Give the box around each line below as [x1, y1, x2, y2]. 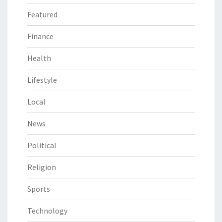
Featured [27, 9, 57, 20]
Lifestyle [27, 75, 57, 85]
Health [27, 53, 51, 63]
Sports [27, 184, 50, 194]
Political [27, 140, 56, 151]
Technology [27, 206, 67, 216]
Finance [27, 31, 54, 42]
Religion [27, 162, 56, 172]
